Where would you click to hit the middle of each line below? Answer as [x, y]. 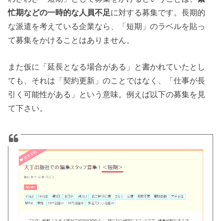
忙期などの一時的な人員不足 [59, 12]
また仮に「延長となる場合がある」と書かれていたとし [107, 67]
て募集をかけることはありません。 [71, 40]
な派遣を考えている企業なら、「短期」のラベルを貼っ [107, 26]
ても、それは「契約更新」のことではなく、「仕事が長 [107, 81]
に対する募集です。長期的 [158, 12]
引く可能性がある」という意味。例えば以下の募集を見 [107, 94]
